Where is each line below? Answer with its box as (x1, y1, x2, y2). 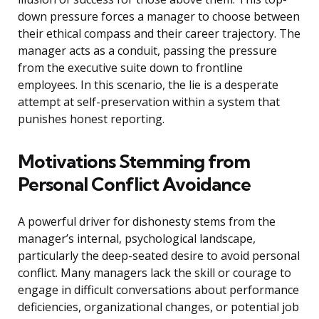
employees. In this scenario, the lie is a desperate (18, 77, 278, 93)
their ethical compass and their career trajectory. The (18, 26, 300, 42)
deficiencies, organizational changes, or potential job (18, 299, 299, 315)
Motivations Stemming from (18, 150, 250, 174)
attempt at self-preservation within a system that (18, 94, 280, 110)
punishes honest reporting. (18, 111, 164, 127)
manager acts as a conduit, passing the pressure (18, 43, 277, 59)
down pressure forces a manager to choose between (18, 9, 300, 25)
